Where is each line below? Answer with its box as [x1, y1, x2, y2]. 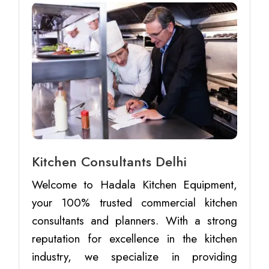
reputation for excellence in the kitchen [32, 231, 237, 247]
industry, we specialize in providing [32, 249, 237, 265]
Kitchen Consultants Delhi [32, 152, 187, 172]
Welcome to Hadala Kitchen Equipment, [32, 177, 237, 193]
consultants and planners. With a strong [32, 213, 237, 229]
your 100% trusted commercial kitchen [32, 195, 237, 211]
